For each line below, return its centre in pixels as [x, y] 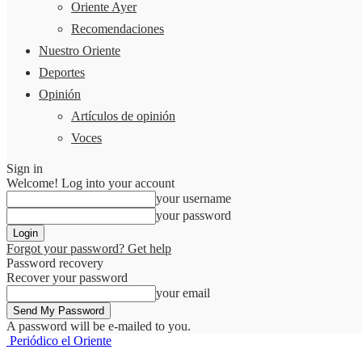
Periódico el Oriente [61, 341]
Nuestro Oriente [80, 51]
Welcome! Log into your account [90, 183]
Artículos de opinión [123, 116]
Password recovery [55, 263]
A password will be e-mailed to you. [99, 326]
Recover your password [67, 278]
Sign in [25, 168]
